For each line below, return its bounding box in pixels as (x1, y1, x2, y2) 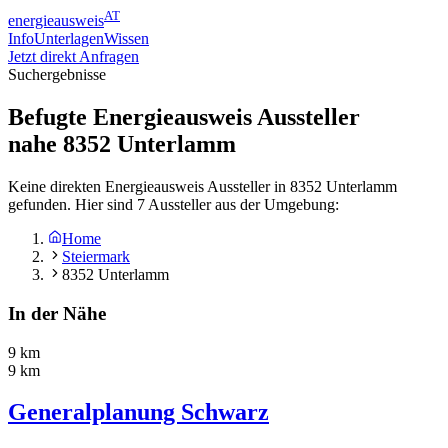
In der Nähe (8, 302, 106, 324)
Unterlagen (34, 30, 104, 48)
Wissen (104, 30, 149, 48)
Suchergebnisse (8, 66, 106, 84)
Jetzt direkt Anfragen (8, 48, 139, 66)
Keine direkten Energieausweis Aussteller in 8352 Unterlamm (8, 178, 397, 196)
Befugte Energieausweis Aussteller (8, 104, 360, 131)
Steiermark (62, 248, 130, 266)
